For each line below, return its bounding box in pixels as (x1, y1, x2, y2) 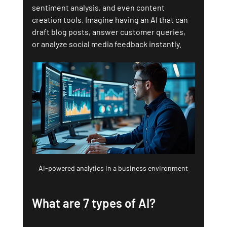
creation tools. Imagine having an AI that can (31, 14, 190, 24)
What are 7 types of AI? (31, 195, 156, 210)
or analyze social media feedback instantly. (31, 39, 181, 49)
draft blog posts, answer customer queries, (31, 26, 187, 36)
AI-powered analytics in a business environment (39, 163, 188, 172)
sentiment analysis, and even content (31, 2, 166, 12)
